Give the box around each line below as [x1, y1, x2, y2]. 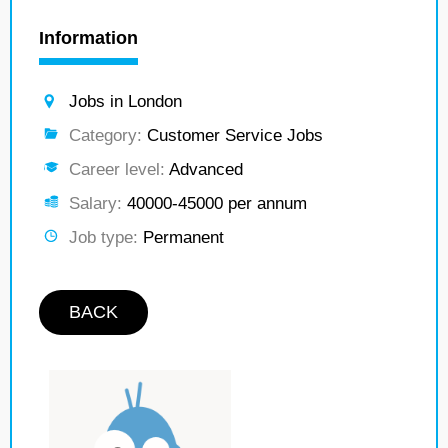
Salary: [69, 194, 122, 213]
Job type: [69, 228, 138, 247]
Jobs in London [69, 92, 182, 111]
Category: [69, 126, 142, 145]
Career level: [69, 160, 165, 179]
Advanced [165, 160, 243, 179]
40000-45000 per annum [122, 194, 307, 213]
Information [39, 28, 138, 48]
